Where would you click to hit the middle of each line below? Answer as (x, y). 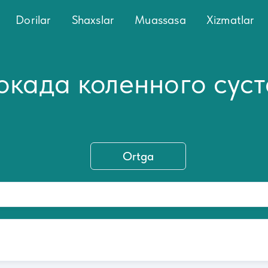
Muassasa (160, 19)
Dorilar (33, 19)
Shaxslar (93, 19)
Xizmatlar (230, 19)
